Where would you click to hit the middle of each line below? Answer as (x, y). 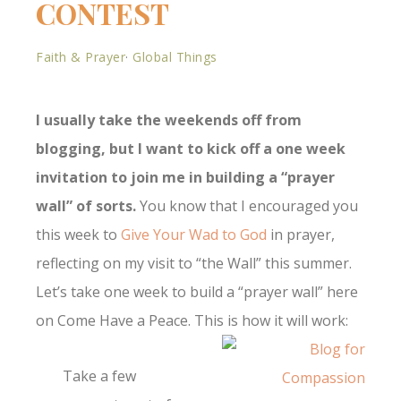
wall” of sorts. (86, 206)
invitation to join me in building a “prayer (185, 178)
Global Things (175, 57)
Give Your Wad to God (192, 235)
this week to (77, 235)
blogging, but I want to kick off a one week (191, 149)
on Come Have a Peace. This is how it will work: (192, 321)
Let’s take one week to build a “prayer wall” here (197, 292)
